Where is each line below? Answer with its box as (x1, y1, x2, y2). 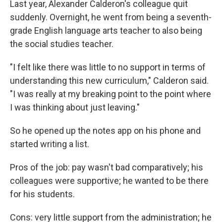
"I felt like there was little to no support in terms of (10, 62, 206, 72)
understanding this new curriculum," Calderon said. (10, 75, 209, 86)
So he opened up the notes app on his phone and (10, 125, 201, 136)
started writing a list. (10, 139, 89, 149)
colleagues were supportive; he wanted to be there (10, 175, 209, 186)
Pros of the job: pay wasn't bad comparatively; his (10, 162, 203, 172)
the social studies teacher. (10, 39, 113, 49)
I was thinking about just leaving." (10, 102, 140, 112)
